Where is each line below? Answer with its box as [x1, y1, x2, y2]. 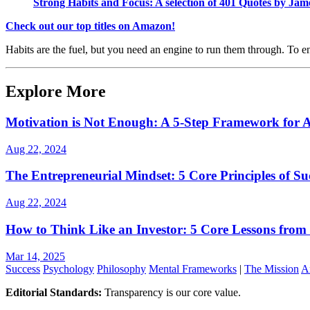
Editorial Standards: [6, 286, 102, 298]
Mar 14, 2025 [6, 250, 65, 262]
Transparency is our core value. [102, 286, 241, 298]
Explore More [6, 82, 106, 101]
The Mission [244, 262, 299, 275]
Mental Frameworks [149, 262, 237, 275]
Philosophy [97, 262, 146, 275]
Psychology [43, 262, 94, 275]
